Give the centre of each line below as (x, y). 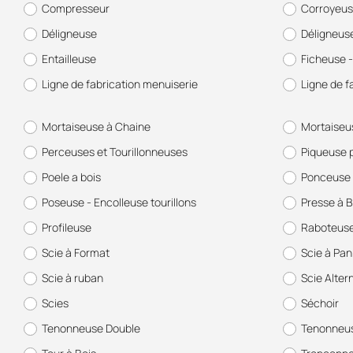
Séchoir (320, 303)
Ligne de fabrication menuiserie (120, 84)
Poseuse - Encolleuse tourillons (119, 202)
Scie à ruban (72, 278)
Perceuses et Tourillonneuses (115, 152)
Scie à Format (76, 253)
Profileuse (67, 227)
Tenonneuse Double (91, 328)
